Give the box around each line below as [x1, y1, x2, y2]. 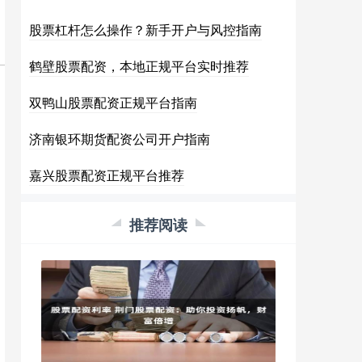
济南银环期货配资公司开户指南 [29, 129, 210, 148]
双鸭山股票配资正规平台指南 [29, 93, 197, 112]
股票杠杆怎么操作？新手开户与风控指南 [29, 20, 262, 39]
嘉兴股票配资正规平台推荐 [29, 166, 184, 184]
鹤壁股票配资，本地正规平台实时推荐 [29, 57, 249, 75]
